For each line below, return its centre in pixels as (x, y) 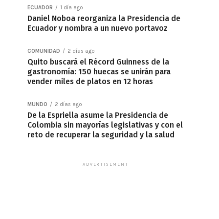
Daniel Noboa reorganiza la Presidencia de (104, 18)
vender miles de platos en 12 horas (90, 81)
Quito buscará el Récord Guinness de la (98, 62)
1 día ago (72, 8)
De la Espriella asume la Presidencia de (98, 115)
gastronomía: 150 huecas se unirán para (99, 72)
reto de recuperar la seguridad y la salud (101, 135)
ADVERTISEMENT (106, 164)
